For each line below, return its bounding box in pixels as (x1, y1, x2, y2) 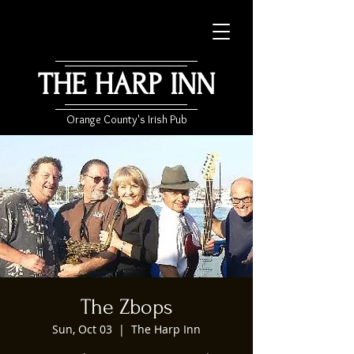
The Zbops (80, 295, 173, 319)
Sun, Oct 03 (52, 322, 112, 337)
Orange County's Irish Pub (66, 112, 187, 126)
